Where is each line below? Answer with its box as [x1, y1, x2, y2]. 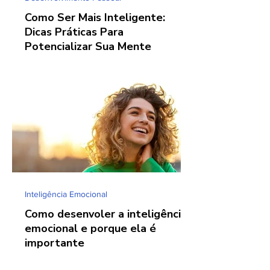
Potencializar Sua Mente [25, 39, 151, 54]
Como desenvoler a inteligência [25, 206, 187, 221]
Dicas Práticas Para [25, 25, 124, 39]
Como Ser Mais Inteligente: [25, 10, 165, 25]
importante [25, 235, 84, 250]
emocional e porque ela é [25, 221, 156, 236]
